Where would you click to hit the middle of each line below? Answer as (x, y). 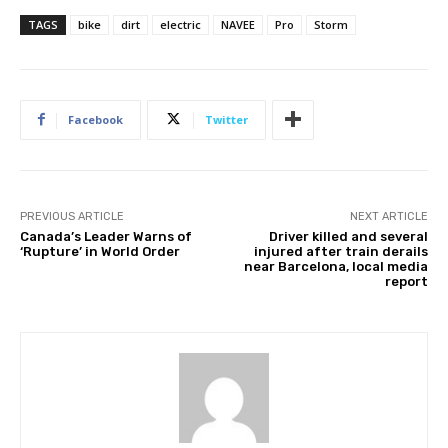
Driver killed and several (348, 236)
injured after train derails (340, 251)
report (406, 281)
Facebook (95, 119)
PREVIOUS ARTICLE (72, 216)
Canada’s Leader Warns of (106, 236)
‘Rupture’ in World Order (100, 251)
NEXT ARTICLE (388, 216)
